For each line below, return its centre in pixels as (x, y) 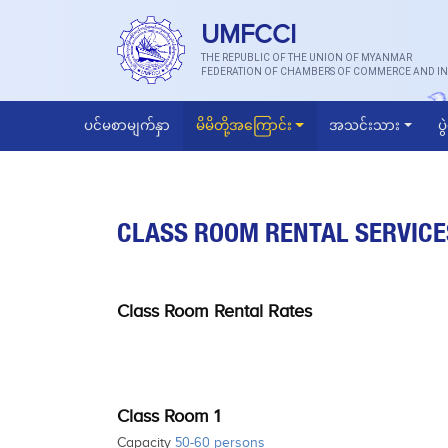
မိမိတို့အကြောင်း (243, 125)
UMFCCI (248, 35)
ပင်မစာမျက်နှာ (127, 125)
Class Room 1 (168, 416)
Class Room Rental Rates (214, 311)
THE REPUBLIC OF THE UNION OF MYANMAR (306, 57)
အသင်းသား (365, 125)
